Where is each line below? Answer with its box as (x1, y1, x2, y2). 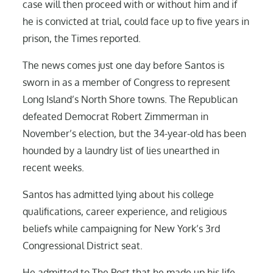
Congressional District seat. (23, 239, 143, 252)
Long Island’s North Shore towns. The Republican (23, 93, 238, 105)
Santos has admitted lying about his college (23, 188, 214, 200)
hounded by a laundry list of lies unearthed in (23, 144, 220, 157)
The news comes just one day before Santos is (23, 58, 225, 71)
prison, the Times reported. (23, 32, 141, 44)
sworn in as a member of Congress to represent (23, 76, 231, 88)
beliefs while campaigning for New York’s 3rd (23, 222, 221, 235)
